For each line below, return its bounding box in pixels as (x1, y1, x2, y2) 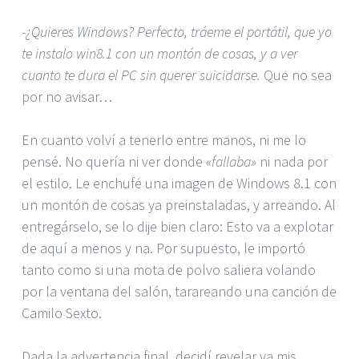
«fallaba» (206, 151, 260, 171)
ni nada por (260, 151, 328, 171)
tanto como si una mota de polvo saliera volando (22, 260, 316, 279)
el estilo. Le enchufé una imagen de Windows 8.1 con (22, 173, 337, 192)
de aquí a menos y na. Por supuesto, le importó (22, 238, 305, 257)
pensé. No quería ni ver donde (22, 151, 206, 171)
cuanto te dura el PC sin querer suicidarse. (22, 65, 264, 84)
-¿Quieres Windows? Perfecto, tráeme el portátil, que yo (22, 22, 332, 41)
